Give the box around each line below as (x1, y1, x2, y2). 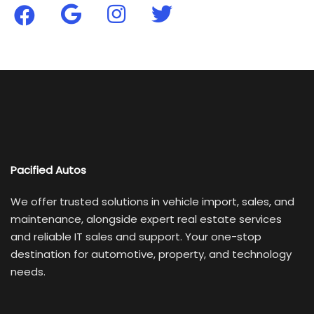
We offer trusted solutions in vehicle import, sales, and (11, 194, 294, 209)
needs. (11, 264, 46, 279)
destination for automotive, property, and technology (11, 247, 292, 261)
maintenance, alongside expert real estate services (11, 212, 282, 226)
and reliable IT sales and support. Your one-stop (11, 229, 261, 244)
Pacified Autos (11, 163, 86, 177)
